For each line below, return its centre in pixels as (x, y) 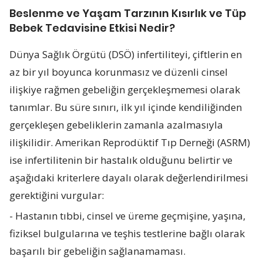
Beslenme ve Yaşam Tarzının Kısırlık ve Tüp (128, 13)
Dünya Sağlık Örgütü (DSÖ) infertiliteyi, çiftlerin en (126, 54)
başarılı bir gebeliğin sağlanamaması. (98, 251)
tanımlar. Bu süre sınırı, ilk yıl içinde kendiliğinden (126, 107)
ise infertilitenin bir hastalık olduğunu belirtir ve (121, 160)
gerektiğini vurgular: (57, 195)
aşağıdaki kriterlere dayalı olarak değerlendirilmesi (129, 177)
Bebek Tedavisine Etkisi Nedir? (92, 28)
